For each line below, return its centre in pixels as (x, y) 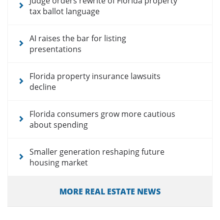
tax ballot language (65, 11)
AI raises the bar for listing (78, 38)
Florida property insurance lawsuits (95, 76)
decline (43, 87)
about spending (59, 124)
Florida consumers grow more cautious (102, 114)
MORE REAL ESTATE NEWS (110, 191)
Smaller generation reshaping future (97, 151)
